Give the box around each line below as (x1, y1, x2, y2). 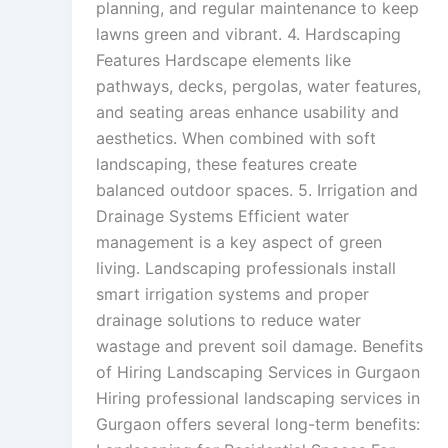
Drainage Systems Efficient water (96, 206, 349, 227)
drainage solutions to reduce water (96, 310, 361, 331)
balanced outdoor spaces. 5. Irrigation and (96, 180, 418, 201)
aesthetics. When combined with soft (96, 128, 376, 149)
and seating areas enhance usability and (96, 102, 399, 123)
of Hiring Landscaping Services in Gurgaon (96, 362, 420, 383)
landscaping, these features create (96, 154, 357, 175)
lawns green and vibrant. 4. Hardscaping (96, 24, 401, 45)
